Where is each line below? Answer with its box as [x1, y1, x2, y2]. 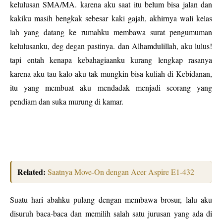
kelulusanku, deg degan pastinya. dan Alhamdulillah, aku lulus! [10, 41, 212, 51]
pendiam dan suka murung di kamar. [10, 96, 123, 107]
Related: [17, 166, 48, 177]
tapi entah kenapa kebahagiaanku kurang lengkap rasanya [10, 55, 212, 65]
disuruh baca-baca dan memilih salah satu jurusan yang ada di [10, 208, 212, 219]
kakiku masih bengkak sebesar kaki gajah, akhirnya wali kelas [10, 13, 212, 23]
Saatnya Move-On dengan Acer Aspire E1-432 [48, 166, 194, 177]
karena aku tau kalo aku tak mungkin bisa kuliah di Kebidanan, [10, 68, 212, 79]
